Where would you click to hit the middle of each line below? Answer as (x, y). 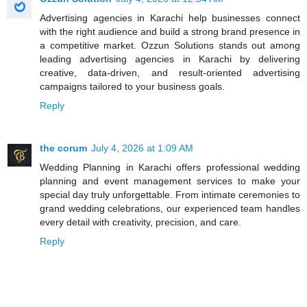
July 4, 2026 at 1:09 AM (142, 148)
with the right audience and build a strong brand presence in (170, 31)
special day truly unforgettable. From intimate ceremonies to (170, 194)
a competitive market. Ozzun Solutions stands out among (170, 45)
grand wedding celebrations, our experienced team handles (170, 208)
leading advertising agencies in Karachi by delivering (170, 59)
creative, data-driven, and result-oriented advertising (170, 72)
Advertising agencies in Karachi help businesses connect (170, 17)
